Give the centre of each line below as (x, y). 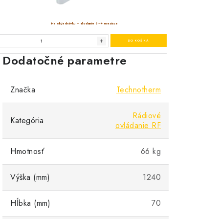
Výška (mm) (30, 177)
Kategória (27, 120)
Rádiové (146, 116)
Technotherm (138, 90)
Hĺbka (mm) (30, 203)
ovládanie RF (138, 125)
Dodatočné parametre (65, 60)
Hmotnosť (27, 151)
